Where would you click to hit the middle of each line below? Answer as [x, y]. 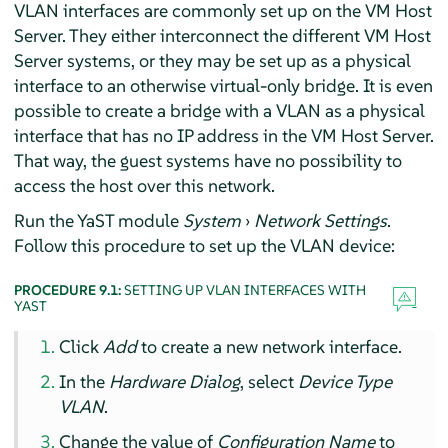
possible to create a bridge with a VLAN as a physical [219, 110]
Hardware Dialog [175, 381]
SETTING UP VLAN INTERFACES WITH [244, 289]
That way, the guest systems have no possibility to [207, 160]
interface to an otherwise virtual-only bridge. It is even [223, 85]
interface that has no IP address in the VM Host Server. [223, 135]
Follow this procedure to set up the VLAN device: [204, 245]
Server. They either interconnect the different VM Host [222, 35]
